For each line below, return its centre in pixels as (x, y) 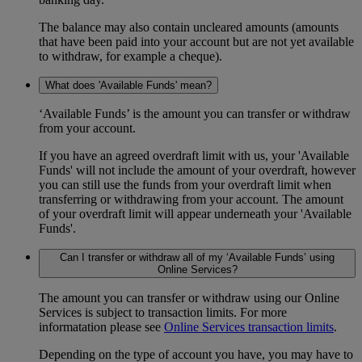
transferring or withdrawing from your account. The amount (191, 200)
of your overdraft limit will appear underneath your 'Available (195, 214)
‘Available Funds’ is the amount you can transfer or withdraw (195, 114)
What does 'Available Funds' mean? (128, 86)
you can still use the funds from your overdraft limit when (185, 185)
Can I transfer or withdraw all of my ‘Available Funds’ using (197, 258)
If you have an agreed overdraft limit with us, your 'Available (194, 156)
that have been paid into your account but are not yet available (196, 42)
